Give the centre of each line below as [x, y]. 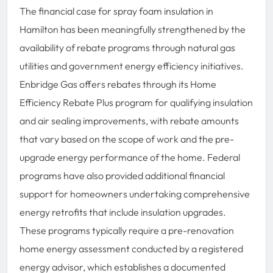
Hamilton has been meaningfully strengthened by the [133, 29]
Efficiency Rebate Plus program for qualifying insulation [136, 102]
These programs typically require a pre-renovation [127, 230]
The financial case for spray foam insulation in [116, 11]
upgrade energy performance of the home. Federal [130, 157]
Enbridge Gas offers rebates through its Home [118, 84]
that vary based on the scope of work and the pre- [127, 139]
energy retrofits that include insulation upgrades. [123, 212]
